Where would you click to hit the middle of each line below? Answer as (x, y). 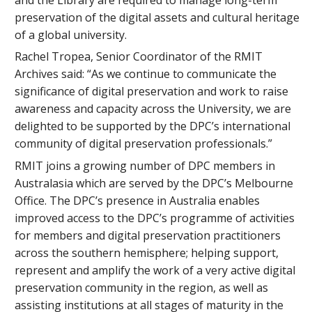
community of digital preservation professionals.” (144, 144)
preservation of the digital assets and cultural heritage (157, 17)
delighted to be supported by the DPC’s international (153, 126)
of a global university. (72, 34)
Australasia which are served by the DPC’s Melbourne (154, 183)
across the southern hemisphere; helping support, (147, 252)
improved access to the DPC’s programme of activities (155, 218)
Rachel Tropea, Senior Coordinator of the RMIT (139, 57)
